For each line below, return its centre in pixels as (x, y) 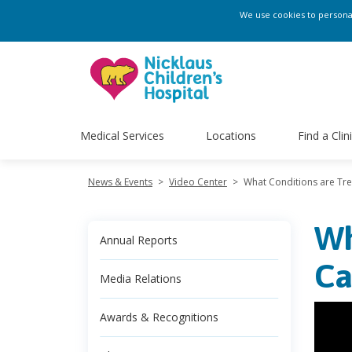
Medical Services (122, 135)
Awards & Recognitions (159, 317)
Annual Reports (139, 240)
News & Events (120, 182)
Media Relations (141, 279)
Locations (231, 135)
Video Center (198, 182)
